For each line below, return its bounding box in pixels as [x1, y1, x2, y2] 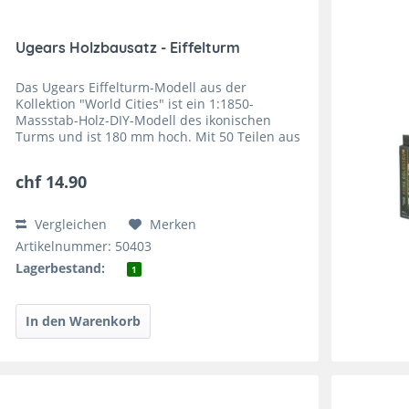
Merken [150, 215, 197, 234]
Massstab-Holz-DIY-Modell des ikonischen [16, 111, 272, 130]
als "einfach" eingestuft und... [16, 161, 199, 179]
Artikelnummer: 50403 [16, 237, 152, 256]
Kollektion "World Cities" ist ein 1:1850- [16, 95, 255, 113]
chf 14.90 [16, 171, 88, 194]
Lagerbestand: [16, 259, 106, 278]
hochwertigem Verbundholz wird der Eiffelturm [16, 144, 307, 163]
